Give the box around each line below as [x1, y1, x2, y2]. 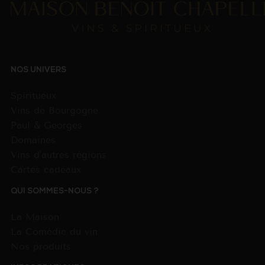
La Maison [10, 211, 59, 222]
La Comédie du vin [10, 225, 98, 237]
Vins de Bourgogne [10, 105, 98, 117]
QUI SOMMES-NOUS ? [10, 188, 99, 196]
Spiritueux [10, 90, 57, 102]
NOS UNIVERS [10, 66, 66, 75]
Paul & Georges [10, 119, 82, 131]
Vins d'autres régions [10, 149, 106, 161]
